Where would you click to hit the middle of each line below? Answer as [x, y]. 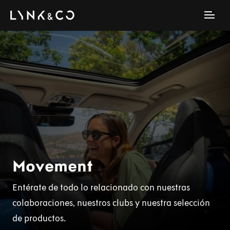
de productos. [39, 218]
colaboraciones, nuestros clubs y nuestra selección [111, 203]
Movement [53, 166]
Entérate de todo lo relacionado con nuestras [101, 187]
